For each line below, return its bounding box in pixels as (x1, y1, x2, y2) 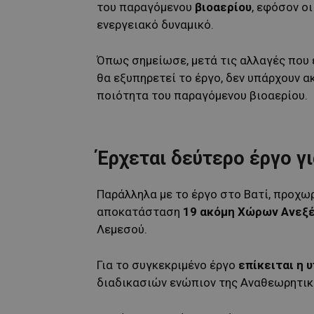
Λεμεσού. (97, 221, 147, 236)
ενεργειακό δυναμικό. (97, 17, 214, 32)
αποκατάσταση (97, 204, 183, 219)
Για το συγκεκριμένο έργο (97, 257, 238, 272)
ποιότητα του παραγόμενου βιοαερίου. (97, 88, 308, 102)
